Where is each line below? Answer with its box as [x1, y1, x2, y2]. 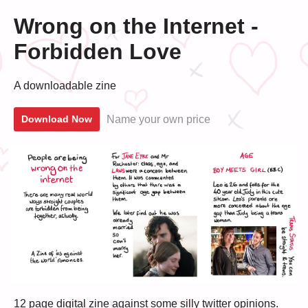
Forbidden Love [14, 39, 181, 64]
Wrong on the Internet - [14, 14, 258, 38]
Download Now [21, 113, 92, 124]
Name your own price [107, 113, 210, 125]
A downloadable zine [14, 80, 116, 91]
